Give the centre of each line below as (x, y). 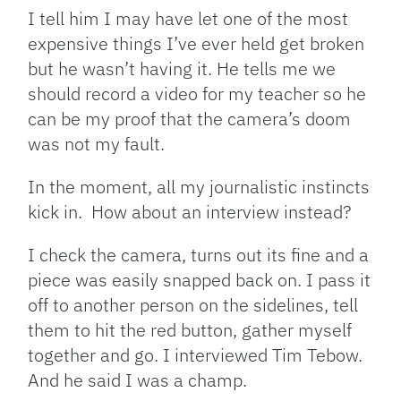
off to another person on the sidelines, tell (193, 305)
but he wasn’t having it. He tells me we (182, 69)
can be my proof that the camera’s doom (190, 119)
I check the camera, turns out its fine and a (199, 255)
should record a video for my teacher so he (197, 94)
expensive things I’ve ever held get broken (196, 44)
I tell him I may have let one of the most (188, 19)
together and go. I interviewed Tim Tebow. (196, 355)
